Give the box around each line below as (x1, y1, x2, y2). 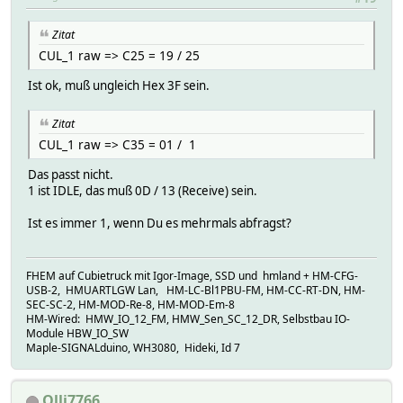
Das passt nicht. (28, 166, 113, 183)
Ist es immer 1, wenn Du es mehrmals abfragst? (28, 214, 291, 231)
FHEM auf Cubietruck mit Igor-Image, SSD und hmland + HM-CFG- (26, 267, 358, 283)
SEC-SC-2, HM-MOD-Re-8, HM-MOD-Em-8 (26, 296, 235, 312)
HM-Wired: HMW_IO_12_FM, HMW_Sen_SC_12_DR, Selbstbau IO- (26, 310, 350, 327)
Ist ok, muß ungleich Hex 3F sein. (28, 76, 210, 94)
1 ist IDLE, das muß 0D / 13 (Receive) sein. (28, 182, 257, 199)
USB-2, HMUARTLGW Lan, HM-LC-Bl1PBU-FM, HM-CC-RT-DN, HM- (26, 282, 365, 298)
